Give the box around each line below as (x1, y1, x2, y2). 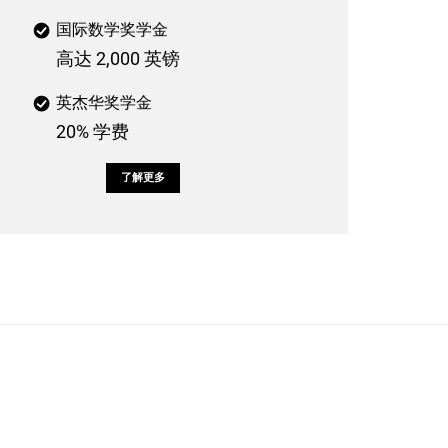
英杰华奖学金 (56, 92, 152, 112)
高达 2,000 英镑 (56, 48, 180, 69)
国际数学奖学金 (56, 19, 168, 39)
